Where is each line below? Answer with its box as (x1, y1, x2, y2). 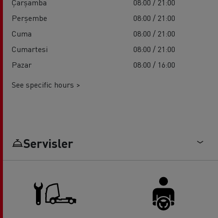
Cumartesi (12, 44, 48, 54)
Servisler (23, 135, 73, 151)
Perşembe (12, 13, 47, 23)
